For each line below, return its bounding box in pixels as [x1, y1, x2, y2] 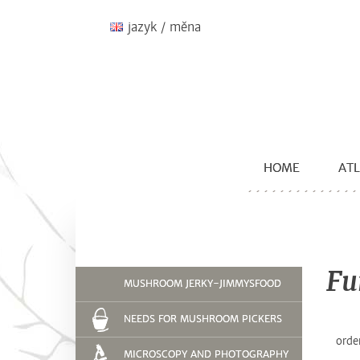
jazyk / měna [128, 19, 201, 35]
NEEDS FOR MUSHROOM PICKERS [124, 312, 282, 325]
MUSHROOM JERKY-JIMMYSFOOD [124, 276, 281, 290]
